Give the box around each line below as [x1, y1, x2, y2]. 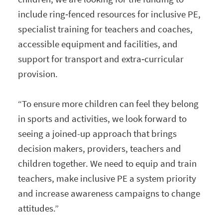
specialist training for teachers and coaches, [18, 22, 193, 35]
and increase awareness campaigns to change [18, 187, 201, 199]
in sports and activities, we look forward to [18, 112, 187, 124]
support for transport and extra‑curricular [18, 52, 184, 65]
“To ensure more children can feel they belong [18, 97, 199, 110]
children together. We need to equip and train [18, 157, 197, 169]
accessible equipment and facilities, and [18, 37, 178, 50]
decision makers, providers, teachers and [18, 142, 182, 154]
